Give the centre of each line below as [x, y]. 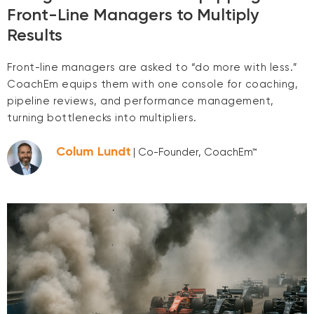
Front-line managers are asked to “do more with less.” [152, 68]
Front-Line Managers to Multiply [133, 15]
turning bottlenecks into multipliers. [102, 118]
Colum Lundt [94, 151]
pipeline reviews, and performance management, [141, 101]
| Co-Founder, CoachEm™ [195, 152]
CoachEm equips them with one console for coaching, [152, 84]
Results [35, 35]
